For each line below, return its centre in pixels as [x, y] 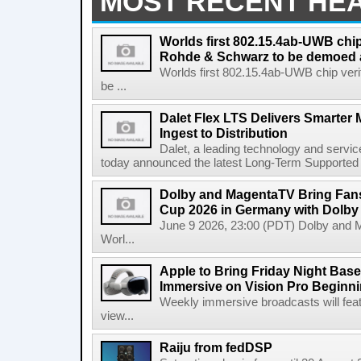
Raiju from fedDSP [216, 347]
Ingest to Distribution [224, 133]
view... [117, 316]
